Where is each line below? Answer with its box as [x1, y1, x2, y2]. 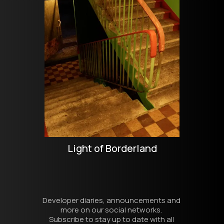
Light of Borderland [67, 141, 157, 155]
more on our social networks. [60, 204, 163, 215]
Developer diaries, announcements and [42, 195, 180, 205]
